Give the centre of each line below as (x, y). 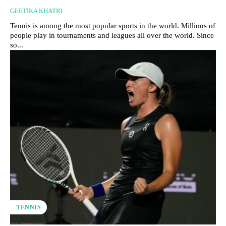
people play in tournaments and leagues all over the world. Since (112, 35)
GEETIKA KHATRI (36, 11)
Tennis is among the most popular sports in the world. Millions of (113, 25)
